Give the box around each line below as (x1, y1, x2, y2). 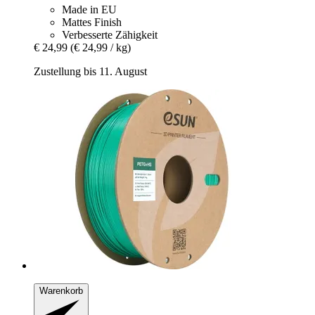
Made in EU (62, 4, 117, 16)
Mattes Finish (62, 16, 122, 29)
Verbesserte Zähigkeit (62, 29, 157, 41)
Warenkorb (39, 285, 83, 297)
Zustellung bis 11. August (34, 65, 147, 78)
